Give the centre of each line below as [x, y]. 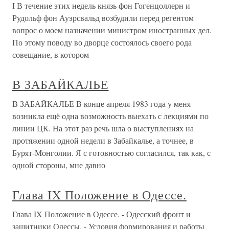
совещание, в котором [51, 54]
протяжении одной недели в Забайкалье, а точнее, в [103, 140]
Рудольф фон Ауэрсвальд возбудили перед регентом [103, 18]
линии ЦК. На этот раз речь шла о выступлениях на [103, 128]
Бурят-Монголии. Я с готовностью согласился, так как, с [111, 153]
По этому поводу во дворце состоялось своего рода [102, 42]
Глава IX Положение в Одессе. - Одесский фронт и [101, 214]
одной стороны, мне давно [59, 165]
